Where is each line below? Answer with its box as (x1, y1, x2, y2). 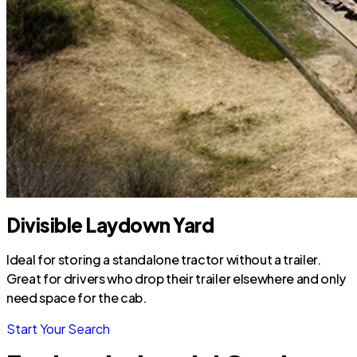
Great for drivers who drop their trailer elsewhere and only (6, 270, 347, 287)
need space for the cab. (6, 289, 147, 306)
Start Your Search (6, 320, 110, 337)
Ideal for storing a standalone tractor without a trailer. (6, 251, 321, 268)
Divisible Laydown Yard (6, 213, 214, 237)
